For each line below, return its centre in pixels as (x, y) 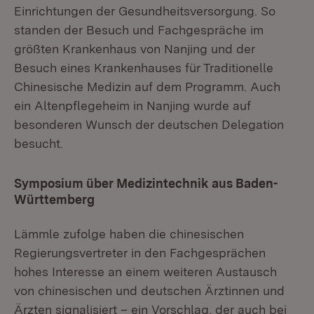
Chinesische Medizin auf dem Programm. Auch (147, 87)
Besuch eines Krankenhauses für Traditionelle (144, 68)
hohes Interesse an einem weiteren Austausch (145, 272)
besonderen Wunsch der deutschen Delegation (149, 124)
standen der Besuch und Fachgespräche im (139, 30)
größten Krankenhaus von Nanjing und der (135, 49)
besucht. (39, 143)
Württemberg (54, 199)
